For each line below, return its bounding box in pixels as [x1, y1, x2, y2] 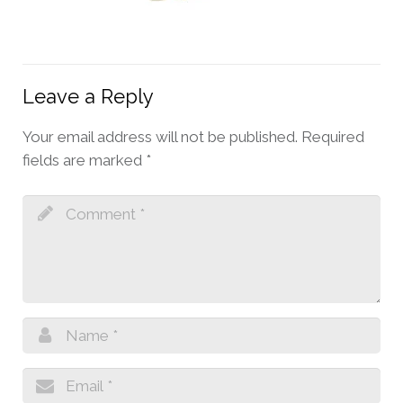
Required [301, 128, 364, 146]
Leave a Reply [22, 85, 154, 108]
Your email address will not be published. [22, 128, 298, 146]
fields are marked [22, 151, 146, 169]
